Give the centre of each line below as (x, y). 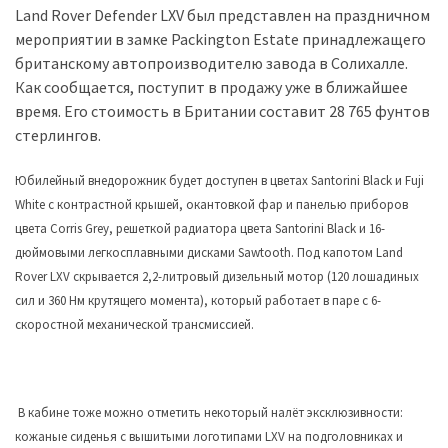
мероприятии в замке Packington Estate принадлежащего (220, 39)
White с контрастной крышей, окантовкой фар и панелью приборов (211, 205)
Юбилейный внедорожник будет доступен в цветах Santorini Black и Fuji (219, 181)
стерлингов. (58, 135)
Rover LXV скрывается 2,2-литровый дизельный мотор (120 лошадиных (217, 277)
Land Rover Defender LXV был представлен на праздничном (222, 15)
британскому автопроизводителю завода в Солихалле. (211, 63)
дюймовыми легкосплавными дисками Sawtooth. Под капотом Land (209, 253)
